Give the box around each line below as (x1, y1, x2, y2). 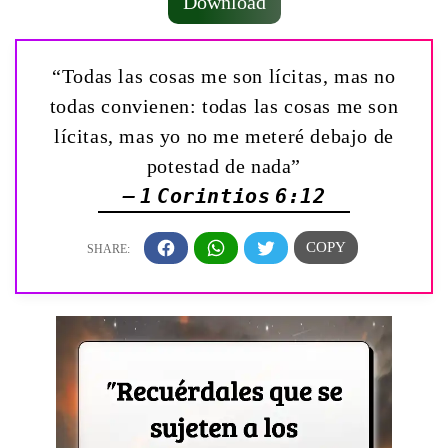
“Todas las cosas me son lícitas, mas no (52, 65, 396, 88)
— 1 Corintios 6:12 (122, 184, 326, 209)
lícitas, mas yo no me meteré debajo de (54, 125, 394, 148)
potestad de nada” (146, 155, 302, 178)
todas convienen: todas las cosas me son (49, 95, 399, 118)
